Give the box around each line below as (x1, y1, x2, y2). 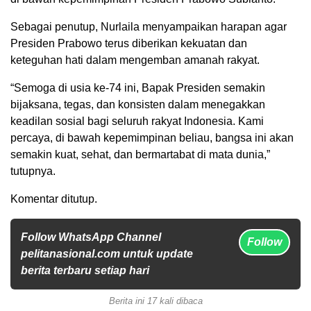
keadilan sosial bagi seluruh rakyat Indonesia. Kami (10, 115, 264, 127)
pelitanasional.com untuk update (21, 247, 193, 260)
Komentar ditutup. (10, 192, 97, 205)
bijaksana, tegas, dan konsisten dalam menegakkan (10, 98, 265, 110)
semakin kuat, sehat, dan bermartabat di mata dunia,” (10, 148, 270, 160)
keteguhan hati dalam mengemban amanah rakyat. (10, 53, 260, 66)
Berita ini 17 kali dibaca (108, 295, 203, 306)
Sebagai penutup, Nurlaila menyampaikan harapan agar (10, 20, 287, 33)
